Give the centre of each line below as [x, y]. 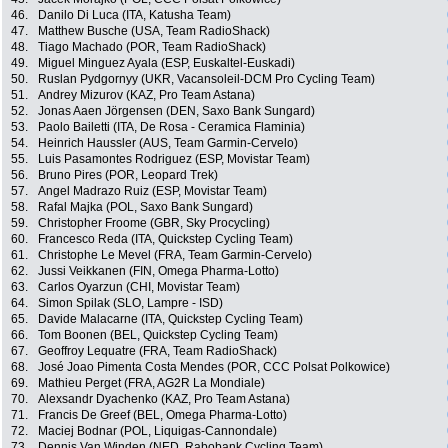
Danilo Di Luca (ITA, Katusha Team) [134, 15]
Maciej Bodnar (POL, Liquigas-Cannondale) [157, 431]
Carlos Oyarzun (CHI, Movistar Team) [139, 287]
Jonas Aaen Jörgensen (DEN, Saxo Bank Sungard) [176, 111]
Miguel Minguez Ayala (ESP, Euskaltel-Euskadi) [166, 63]
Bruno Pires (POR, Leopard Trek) [128, 175]
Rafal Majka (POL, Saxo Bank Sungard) [145, 207]
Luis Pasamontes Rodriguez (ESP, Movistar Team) [174, 159]
